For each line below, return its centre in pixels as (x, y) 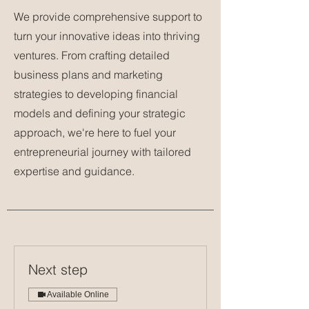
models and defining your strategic (100, 113)
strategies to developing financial (96, 94)
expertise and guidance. (74, 171)
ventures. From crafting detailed (92, 55)
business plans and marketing (88, 74)
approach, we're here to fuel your (95, 132)
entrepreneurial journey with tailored (102, 152)
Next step (58, 269)
